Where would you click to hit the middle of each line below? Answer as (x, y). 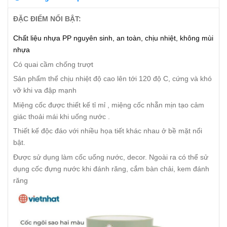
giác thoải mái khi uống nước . (62, 116)
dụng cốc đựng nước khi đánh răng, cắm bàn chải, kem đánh (111, 168)
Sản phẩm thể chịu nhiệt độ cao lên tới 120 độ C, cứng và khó (112, 79)
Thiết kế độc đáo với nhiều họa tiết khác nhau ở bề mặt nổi (108, 131)
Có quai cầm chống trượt (53, 64)
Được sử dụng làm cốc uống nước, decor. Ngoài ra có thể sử (111, 157)
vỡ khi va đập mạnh (47, 90)
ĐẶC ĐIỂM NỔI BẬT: (47, 19)
